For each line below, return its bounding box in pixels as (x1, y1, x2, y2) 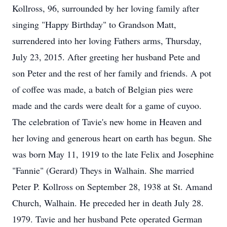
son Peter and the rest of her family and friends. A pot (12, 67, 211, 79)
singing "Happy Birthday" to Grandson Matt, (12, 18, 176, 30)
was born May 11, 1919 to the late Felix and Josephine (12, 148, 214, 160)
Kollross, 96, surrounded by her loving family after (12, 2, 199, 14)
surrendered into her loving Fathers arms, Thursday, (12, 34, 202, 47)
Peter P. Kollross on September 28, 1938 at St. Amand (12, 180, 212, 193)
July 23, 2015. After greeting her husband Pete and (12, 51, 200, 63)
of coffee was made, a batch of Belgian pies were (12, 83, 193, 95)
